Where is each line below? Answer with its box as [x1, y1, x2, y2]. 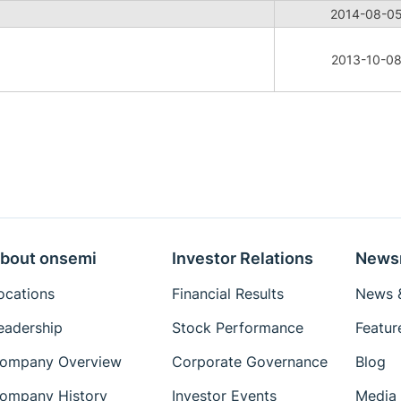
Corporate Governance [171, 353, 328, 371]
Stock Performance [171, 319, 303, 337]
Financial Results [171, 285, 284, 303]
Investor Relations [171, 249, 313, 268]
